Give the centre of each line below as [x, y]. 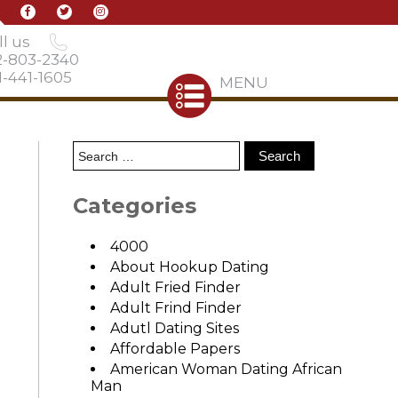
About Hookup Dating [189, 267]
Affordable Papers [175, 349]
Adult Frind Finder [175, 308]
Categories [134, 206]
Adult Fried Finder [175, 287]
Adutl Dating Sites [174, 328]
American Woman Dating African [226, 369]
